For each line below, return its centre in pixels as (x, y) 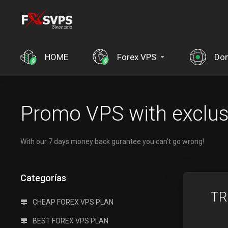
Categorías (41, 178)
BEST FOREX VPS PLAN (70, 221)
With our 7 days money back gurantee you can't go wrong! (112, 141)
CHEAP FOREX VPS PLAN (72, 202)
